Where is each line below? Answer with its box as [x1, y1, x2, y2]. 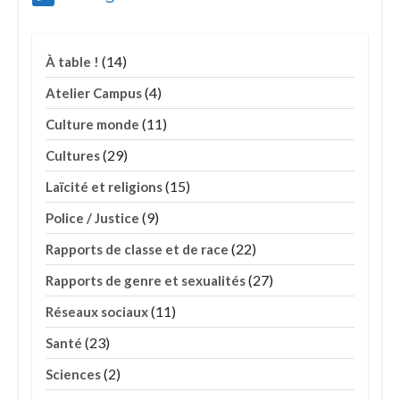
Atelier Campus [46, 85, 143, 102]
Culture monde [46, 116, 140, 133]
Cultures [46, 147, 101, 164]
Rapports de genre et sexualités [46, 272, 246, 289]
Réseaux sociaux [46, 304, 149, 321]
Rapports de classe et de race [46, 241, 229, 258]
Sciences [46, 366, 102, 383]
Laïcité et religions [46, 179, 163, 196]
